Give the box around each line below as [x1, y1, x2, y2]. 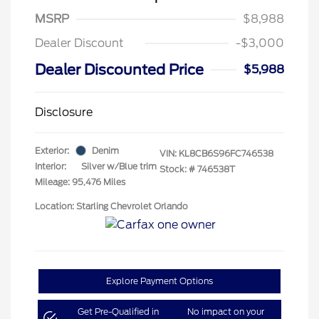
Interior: [35, 160, 66, 172]
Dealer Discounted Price [35, 61, 204, 78]
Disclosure [35, 105, 93, 119]
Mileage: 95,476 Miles [35, 176, 125, 187]
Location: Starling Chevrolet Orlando [35, 200, 188, 211]
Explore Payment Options [106, 275, 213, 286]
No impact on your [187, 305, 264, 317]
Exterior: [35, 145, 69, 156]
